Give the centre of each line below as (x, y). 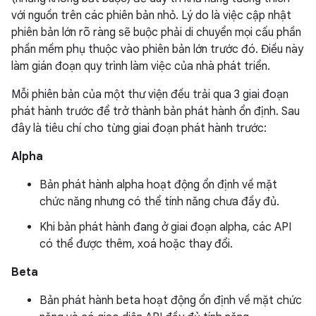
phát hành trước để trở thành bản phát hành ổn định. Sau (156, 111)
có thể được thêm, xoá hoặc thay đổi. (136, 244)
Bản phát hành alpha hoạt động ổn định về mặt (158, 185)
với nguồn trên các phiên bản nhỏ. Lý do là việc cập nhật (151, 16)
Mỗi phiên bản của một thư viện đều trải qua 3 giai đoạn (150, 95)
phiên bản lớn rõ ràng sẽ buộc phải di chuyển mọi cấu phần (156, 32)
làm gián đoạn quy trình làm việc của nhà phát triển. (141, 66)
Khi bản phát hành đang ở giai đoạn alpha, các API (165, 227)
